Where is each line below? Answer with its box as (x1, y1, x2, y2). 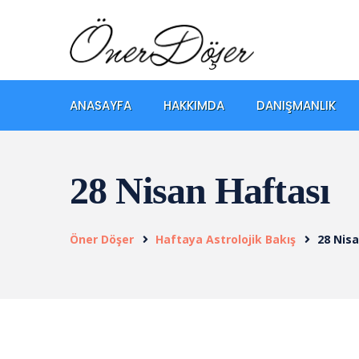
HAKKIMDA (163, 96, 224, 114)
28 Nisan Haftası (70, 168, 329, 212)
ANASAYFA (70, 96, 131, 114)
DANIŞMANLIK (256, 96, 336, 114)
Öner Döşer (70, 231, 134, 247)
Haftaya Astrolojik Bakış (155, 231, 296, 247)
